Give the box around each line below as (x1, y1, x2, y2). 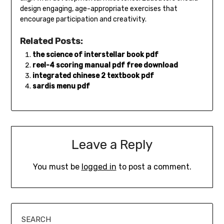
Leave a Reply (71, 136, 152, 152)
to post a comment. (116, 161, 191, 171)
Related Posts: (19, 36, 82, 46)
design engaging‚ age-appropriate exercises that (19, 4, 177, 13)
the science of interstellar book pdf (32, 50, 158, 59)
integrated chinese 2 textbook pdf (32, 71, 154, 80)
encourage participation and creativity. (19, 15, 146, 24)
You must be (32, 161, 81, 171)
